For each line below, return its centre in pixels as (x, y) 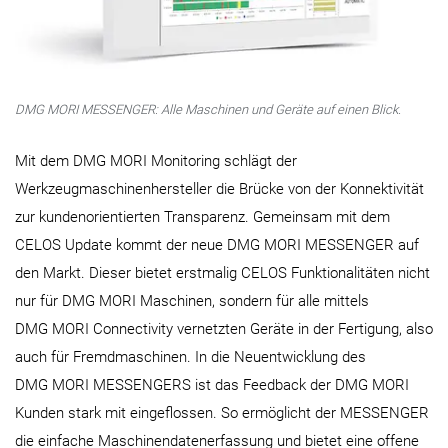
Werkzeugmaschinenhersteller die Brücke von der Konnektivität (219, 188)
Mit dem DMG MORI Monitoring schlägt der (156, 160)
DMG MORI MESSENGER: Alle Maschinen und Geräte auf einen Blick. (208, 109)
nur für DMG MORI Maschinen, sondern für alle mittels (192, 300)
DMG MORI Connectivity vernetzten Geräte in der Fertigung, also (224, 328)
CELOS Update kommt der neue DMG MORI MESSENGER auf (217, 244)
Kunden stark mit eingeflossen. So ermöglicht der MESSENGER (222, 412)
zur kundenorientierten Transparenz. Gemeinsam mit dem (202, 216)
